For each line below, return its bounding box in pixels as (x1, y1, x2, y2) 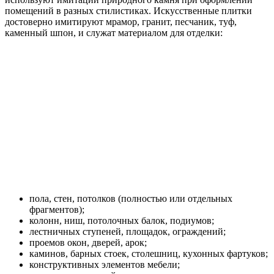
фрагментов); (29, 204, 84, 215)
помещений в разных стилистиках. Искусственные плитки (5, 5, 252, 16)
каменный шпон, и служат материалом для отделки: (5, 27, 223, 38)
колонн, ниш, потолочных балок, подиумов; (29, 215, 214, 226)
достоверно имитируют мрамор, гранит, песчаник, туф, (5, 16, 237, 27)
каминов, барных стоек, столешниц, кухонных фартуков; (29, 248, 268, 259)
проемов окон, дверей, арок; (29, 237, 147, 248)
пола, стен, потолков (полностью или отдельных (29, 193, 232, 204)
